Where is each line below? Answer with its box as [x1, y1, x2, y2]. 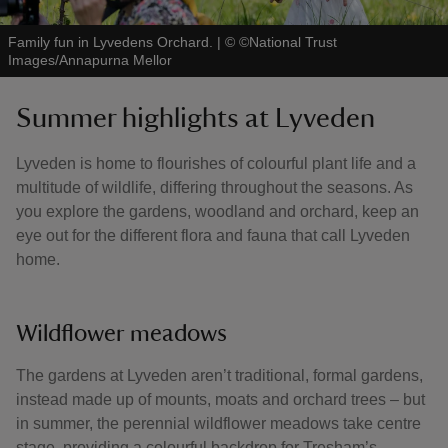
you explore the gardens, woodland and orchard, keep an [16, 203, 419, 220]
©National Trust [239, 34, 337, 50]
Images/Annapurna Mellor [8, 52, 172, 68]
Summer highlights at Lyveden [16, 104, 375, 132]
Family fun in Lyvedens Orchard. [8, 34, 213, 50]
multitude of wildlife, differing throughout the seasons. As [16, 179, 413, 196]
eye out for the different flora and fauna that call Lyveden [16, 227, 410, 244]
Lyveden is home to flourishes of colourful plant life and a [16, 155, 416, 172]
